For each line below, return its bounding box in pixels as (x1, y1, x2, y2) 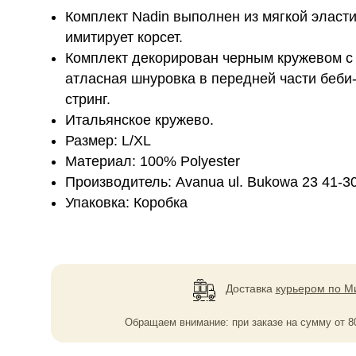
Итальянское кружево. (65, 112, 214, 128)
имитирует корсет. (65, 29, 183, 45)
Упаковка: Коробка (65, 195, 188, 211)
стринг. (65, 91, 110, 107)
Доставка (222, 281, 276, 295)
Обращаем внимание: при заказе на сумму (125, 316, 335, 328)
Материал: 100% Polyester (65, 153, 240, 169)
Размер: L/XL (65, 133, 151, 149)
